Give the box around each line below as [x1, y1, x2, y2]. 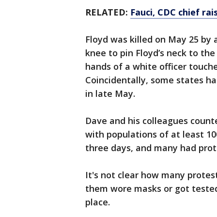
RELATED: [85, 6, 130, 18]
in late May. [85, 88, 135, 99]
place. [85, 196, 110, 208]
